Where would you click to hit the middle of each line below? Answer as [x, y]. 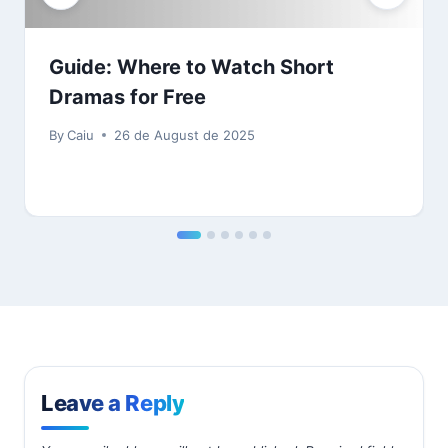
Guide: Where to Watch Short [191, 66]
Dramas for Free [127, 96]
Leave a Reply [113, 402]
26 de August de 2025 [185, 134]
